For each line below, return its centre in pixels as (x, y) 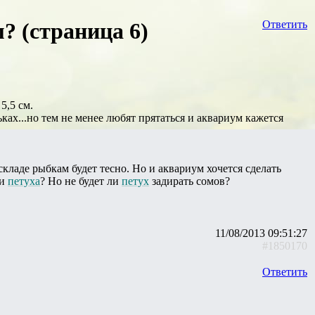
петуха (24, 181)
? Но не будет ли (81, 181)
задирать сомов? (189, 181)
